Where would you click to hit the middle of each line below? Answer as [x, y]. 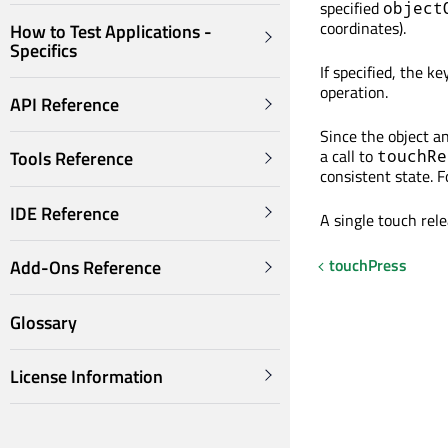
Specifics [43, 50]
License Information [86, 376]
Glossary [43, 322]
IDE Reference [64, 213]
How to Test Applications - [111, 31]
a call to [348, 156]
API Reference [64, 105]
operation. [354, 92]
